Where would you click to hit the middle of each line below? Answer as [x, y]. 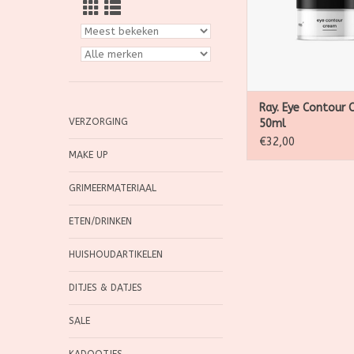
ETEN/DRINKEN [100, 221]
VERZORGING [98, 122]
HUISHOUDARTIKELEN [116, 254]
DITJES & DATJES [105, 288]
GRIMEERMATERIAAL [113, 188]
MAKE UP [88, 155]
